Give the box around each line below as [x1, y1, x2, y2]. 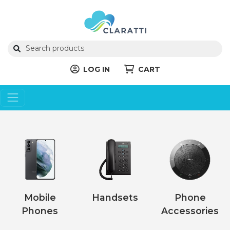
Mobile [24, 191, 56, 203]
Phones [22, 205, 59, 216]
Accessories [161, 205, 219, 216]
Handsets [91, 191, 138, 203]
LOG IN [83, 64, 110, 74]
